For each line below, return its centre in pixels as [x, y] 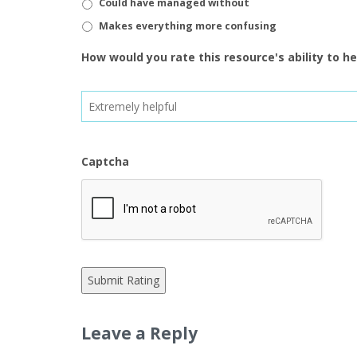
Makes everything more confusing [188, 25]
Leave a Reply [139, 333]
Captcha [105, 161]
